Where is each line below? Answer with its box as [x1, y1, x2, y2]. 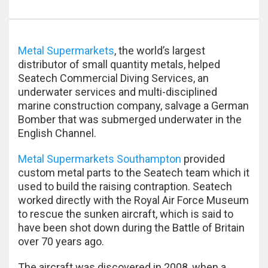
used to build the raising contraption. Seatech [18, 179, 232, 193]
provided [181, 152, 225, 165]
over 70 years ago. [18, 234, 104, 248]
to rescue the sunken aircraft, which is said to [18, 207, 233, 220]
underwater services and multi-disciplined [18, 85, 217, 98]
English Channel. [18, 126, 96, 139]
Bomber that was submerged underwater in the [18, 112, 242, 126]
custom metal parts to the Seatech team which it [18, 166, 249, 179]
